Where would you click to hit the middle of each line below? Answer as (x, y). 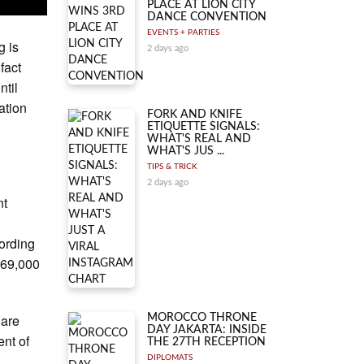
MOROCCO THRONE (202, 318)
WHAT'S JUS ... (186, 151)
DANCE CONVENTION (207, 17)
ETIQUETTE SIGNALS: (204, 127)
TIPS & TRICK (172, 167)
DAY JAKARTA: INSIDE (207, 330)
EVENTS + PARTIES (183, 32)
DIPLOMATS (170, 357)
